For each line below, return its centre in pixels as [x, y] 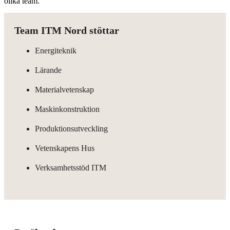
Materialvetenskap [64, 89]
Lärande [48, 70]
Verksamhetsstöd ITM [71, 167]
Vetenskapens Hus [65, 148]
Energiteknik [56, 50]
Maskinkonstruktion [67, 109]
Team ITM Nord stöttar [67, 30]
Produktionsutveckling [71, 128]
